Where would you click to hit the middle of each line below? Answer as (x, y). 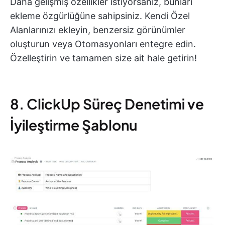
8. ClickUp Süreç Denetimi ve (107, 104)
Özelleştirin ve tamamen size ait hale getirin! (103, 58)
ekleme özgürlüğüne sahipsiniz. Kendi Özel (100, 16)
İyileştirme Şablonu (74, 125)
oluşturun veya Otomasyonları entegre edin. (103, 44)
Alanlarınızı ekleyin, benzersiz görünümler (98, 30)
